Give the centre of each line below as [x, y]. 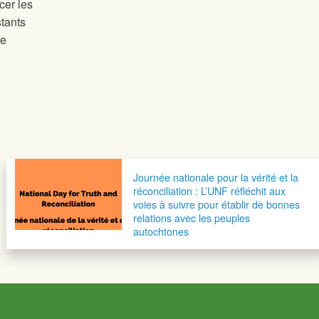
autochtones [161, 231]
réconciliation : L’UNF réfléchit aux [209, 191]
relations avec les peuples [191, 218]
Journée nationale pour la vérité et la [215, 177]
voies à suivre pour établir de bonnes [216, 204]
